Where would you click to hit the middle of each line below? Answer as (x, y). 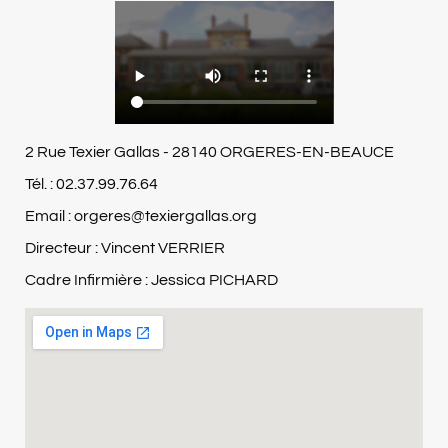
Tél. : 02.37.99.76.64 (91, 184)
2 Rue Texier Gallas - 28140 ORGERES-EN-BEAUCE (209, 152)
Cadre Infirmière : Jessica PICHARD (151, 280)
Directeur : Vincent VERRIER (125, 248)
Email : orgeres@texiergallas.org (141, 216)
